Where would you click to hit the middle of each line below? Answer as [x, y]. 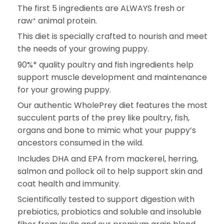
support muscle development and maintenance [112, 77]
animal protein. [67, 21]
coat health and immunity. [69, 183]
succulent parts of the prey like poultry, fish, [103, 118]
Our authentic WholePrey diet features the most [112, 105]
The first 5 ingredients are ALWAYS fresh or [101, 8]
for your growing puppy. [64, 89]
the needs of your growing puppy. [83, 49]
